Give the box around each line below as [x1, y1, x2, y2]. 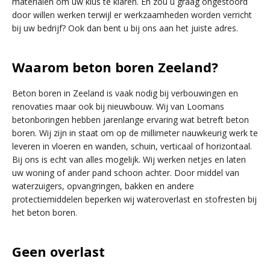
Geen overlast [12, 242, 105, 261]
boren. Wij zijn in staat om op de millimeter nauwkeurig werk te [12, 127, 258, 139]
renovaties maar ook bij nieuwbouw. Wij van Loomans [12, 101, 224, 113]
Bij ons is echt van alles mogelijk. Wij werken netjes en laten [12, 154, 246, 166]
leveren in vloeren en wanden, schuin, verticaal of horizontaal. [12, 140, 252, 152]
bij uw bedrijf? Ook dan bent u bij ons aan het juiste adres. [12, 22, 238, 34]
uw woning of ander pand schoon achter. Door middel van [12, 167, 239, 179]
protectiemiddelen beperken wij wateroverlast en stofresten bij [12, 193, 257, 206]
